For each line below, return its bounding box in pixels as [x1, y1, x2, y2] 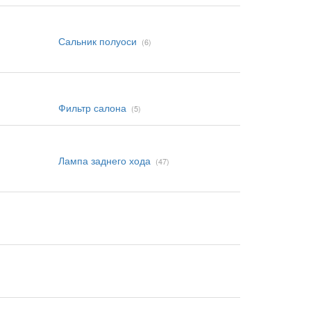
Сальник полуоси [58, 34, 137, 48]
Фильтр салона [58, 101, 126, 115]
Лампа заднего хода [58, 153, 151, 167]
